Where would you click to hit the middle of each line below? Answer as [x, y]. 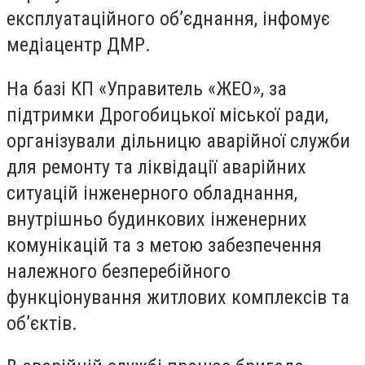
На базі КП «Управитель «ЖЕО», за [147, 88]
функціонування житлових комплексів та [178, 297]
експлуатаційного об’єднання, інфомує [168, 19]
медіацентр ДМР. [79, 45]
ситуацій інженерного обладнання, [152, 193]
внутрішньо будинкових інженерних [157, 219]
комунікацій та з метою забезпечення [164, 245]
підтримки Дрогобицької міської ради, [167, 114]
